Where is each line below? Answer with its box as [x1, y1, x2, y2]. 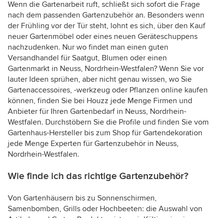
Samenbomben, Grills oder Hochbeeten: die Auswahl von [8, 204, 202, 214]
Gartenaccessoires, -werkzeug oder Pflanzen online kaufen [8, 85, 208, 95]
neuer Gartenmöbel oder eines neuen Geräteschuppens [8, 32, 198, 42]
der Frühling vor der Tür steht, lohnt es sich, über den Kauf [8, 21, 205, 31]
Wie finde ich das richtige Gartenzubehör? [8, 170, 188, 182]
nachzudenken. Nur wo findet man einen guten [8, 42, 168, 53]
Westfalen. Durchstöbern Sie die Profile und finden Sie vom [8, 117, 209, 127]
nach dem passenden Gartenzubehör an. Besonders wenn [8, 10, 204, 20]
